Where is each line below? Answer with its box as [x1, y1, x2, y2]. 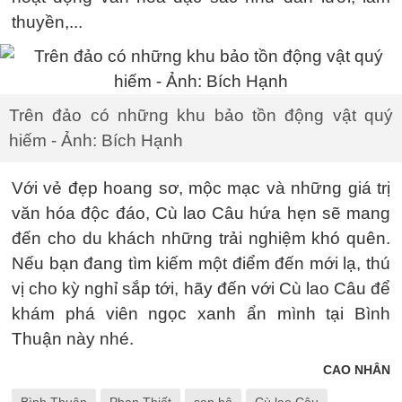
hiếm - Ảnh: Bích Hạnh [9, 130, 183, 150]
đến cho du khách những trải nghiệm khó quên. [12, 228, 390, 248]
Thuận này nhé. [12, 328, 134, 348]
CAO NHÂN [323, 362, 390, 377]
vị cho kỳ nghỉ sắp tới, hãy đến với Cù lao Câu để [12, 278, 390, 298]
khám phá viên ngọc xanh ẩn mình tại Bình [12, 303, 390, 323]
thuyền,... [12, 12, 83, 31]
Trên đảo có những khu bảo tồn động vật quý [9, 105, 393, 125]
